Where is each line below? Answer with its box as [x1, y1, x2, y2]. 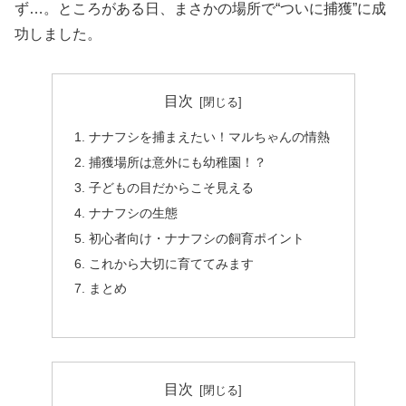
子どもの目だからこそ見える [88, 179, 254, 195]
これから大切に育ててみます [88, 256, 254, 271]
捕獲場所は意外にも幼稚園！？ [88, 155, 266, 170]
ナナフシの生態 [88, 205, 178, 220]
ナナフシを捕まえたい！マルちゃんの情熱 [88, 130, 330, 145]
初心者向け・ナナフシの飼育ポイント [88, 230, 304, 246]
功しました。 [14, 25, 101, 42]
